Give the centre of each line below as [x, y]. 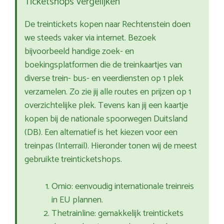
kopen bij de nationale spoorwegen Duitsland [106, 119]
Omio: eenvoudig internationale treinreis [123, 187]
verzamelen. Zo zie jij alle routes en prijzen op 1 [108, 92]
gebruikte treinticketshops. [73, 160]
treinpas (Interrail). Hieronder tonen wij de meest [111, 146]
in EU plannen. [77, 200]
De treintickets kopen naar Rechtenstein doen [107, 25]
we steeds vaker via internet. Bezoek [90, 38]
